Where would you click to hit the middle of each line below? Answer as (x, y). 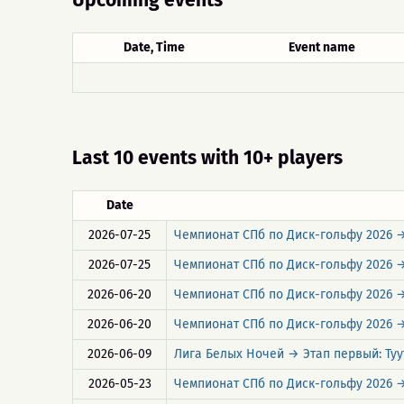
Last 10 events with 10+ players (207, 158)
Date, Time (154, 47)
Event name (321, 47)
